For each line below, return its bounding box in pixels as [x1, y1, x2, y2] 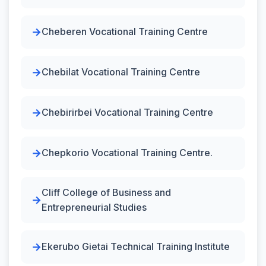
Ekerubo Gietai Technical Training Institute [42, 240, 230, 252]
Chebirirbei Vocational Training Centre [42, 106, 213, 118]
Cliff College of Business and [42, 186, 171, 198]
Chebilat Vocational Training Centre [42, 66, 200, 78]
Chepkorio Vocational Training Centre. [42, 147, 213, 159]
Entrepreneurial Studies [42, 201, 147, 213]
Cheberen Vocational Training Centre [42, 26, 208, 37]
